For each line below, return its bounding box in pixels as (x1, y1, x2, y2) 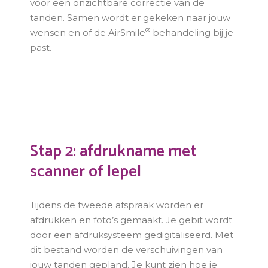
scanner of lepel (30, 159, 142, 185)
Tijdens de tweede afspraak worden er (30, 199, 204, 211)
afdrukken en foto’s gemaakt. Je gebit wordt (30, 214, 233, 226)
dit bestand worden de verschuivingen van (30, 244, 223, 255)
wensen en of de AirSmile (30, 27, 146, 38)
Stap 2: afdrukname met (30, 138, 197, 165)
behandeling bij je (150, 27, 234, 38)
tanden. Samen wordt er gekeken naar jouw (30, 12, 231, 23)
